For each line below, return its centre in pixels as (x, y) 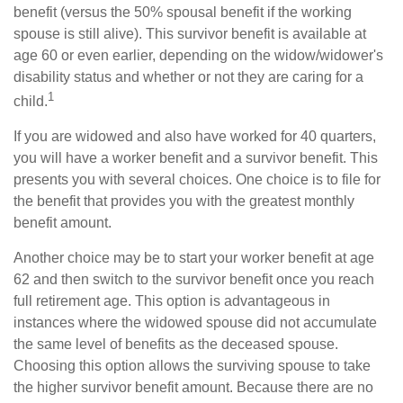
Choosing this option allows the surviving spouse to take (192, 365)
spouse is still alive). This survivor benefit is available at (190, 33)
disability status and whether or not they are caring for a (188, 76)
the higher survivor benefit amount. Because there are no (193, 387)
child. (31, 101)
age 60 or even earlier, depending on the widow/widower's (198, 55)
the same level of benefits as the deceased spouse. (176, 344)
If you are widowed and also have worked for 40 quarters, (195, 136)
